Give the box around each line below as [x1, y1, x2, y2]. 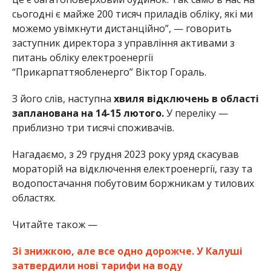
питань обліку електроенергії [11, 51, 153, 65]
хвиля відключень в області [113, 92, 259, 106]
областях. [11, 191, 56, 205]
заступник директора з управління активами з [11, 36, 235, 50]
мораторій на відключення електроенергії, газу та [11, 162, 252, 176]
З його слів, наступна [11, 92, 114, 106]
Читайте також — [11, 218, 97, 232]
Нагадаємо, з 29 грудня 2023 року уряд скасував [11, 148, 239, 162]
